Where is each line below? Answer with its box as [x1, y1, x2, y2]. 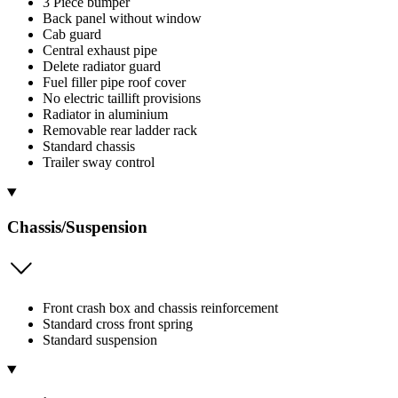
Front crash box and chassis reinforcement [43, 299, 278, 315]
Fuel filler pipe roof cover [43, 75, 186, 91]
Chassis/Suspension [7, 217, 147, 236]
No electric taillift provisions [43, 91, 201, 107]
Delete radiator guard [43, 59, 161, 75]
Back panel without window [43, 11, 202, 27]
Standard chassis [43, 139, 135, 155]
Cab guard [43, 27, 101, 43]
